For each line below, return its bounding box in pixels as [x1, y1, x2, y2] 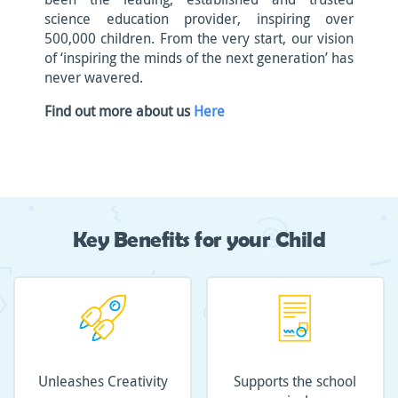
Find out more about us [44, 101, 194, 121]
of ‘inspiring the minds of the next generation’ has [44, 48, 354, 68]
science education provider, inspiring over [44, 9, 354, 28]
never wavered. [44, 68, 143, 87]
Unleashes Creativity [37, 371, 168, 391]
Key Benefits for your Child [72, 226, 326, 251]
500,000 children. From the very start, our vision [44, 28, 354, 48]
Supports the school [234, 371, 357, 391]
